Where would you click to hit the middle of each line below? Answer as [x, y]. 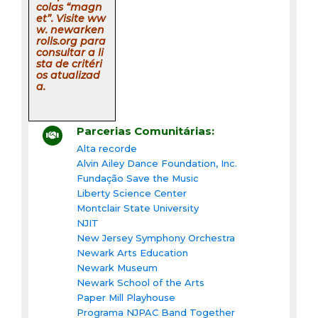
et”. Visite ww [71, 18]
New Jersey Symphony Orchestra [156, 237]
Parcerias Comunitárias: [146, 131]
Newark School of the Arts [141, 282]
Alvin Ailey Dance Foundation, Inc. [157, 163]
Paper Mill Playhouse [126, 297]
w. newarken [70, 29]
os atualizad [68, 75]
